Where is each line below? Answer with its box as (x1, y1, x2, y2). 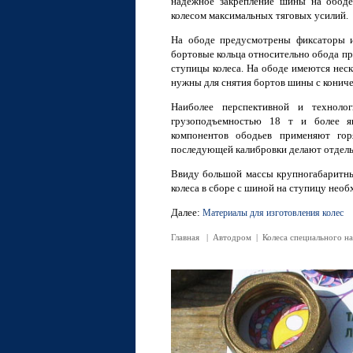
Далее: (171, 206, 203, 218)
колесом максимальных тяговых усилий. (171, 9, 348, 21)
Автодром (213, 232, 251, 242)
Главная (171, 232, 199, 242)
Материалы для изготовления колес (203, 207, 344, 218)
